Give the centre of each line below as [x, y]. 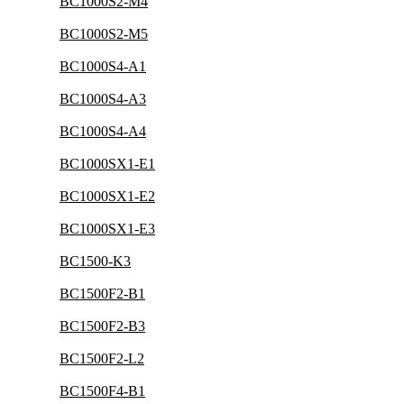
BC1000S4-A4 [103, 131]
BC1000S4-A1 [103, 66]
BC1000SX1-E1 [107, 164]
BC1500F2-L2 [102, 358]
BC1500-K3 [95, 261]
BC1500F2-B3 [102, 326]
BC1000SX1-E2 [107, 196]
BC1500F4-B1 [102, 391]
